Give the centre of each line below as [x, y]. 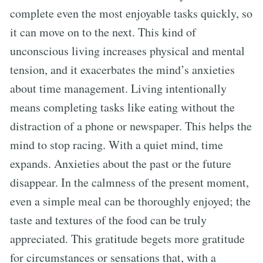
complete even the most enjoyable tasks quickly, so [131, 13]
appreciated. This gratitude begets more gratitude [127, 238]
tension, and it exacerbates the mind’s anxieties [122, 69]
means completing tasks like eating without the [122, 107]
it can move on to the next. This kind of [103, 32]
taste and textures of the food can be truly [108, 220]
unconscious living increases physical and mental [127, 50]
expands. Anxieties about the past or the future [121, 163]
